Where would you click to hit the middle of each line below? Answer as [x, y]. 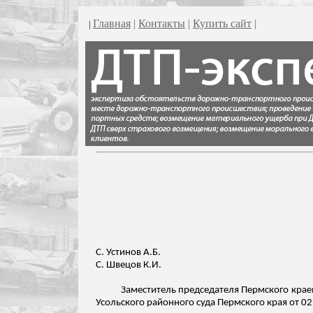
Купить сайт [222, 23]
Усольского [120, 303]
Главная [112, 23]
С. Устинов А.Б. [128, 253]
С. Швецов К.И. [129, 265]
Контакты [162, 23]
